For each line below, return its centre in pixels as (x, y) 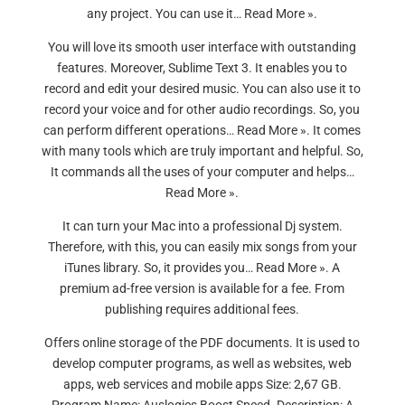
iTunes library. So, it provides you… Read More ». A (202, 268)
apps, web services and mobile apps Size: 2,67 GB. (202, 384)
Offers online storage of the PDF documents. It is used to (202, 343)
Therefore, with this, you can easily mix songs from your (202, 247)
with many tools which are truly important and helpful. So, (202, 151)
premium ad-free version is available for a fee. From (202, 288)
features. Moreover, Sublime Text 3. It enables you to (202, 68)
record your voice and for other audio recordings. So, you (202, 109)
